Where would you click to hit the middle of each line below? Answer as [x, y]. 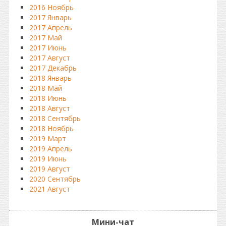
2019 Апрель [51, 149]
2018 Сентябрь [55, 118]
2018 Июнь [48, 98]
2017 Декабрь [53, 68]
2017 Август [50, 58]
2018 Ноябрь [51, 128]
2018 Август [50, 108]
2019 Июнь [48, 159]
